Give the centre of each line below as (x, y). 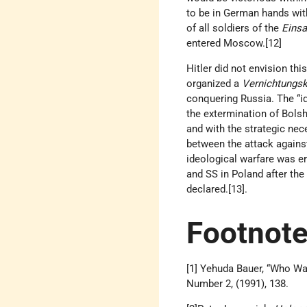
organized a (214, 83)
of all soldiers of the (233, 28)
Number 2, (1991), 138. (239, 284)
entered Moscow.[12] (238, 43)
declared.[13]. (219, 189)
